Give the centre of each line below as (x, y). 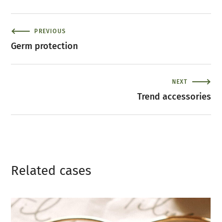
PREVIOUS (50, 31)
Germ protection (45, 46)
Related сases (51, 170)
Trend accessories (174, 96)
